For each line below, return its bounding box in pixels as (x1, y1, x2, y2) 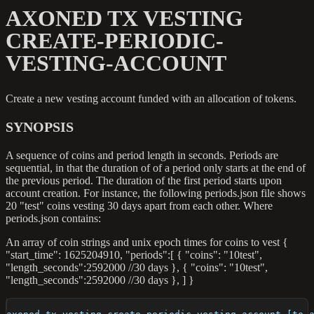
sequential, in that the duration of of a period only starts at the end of (6, 162, 306, 175)
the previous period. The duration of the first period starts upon (6, 175, 282, 187)
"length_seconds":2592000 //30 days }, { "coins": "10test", (6, 261, 268, 274)
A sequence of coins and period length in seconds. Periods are (6, 149, 278, 162)
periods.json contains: (6, 212, 101, 225)
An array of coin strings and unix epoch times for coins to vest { (6, 236, 288, 249)
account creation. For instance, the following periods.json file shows (6, 187, 306, 200)
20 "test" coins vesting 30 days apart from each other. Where (6, 200, 273, 212)
